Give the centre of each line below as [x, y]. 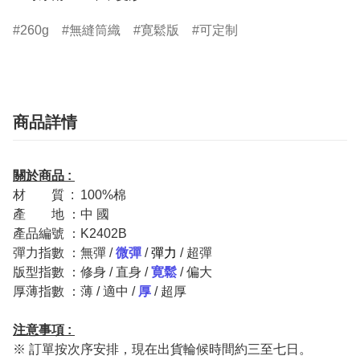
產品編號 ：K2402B [70, 233]
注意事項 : [44, 329]
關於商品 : [44, 175]
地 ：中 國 [80, 214]
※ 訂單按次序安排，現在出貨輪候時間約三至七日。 [162, 349]
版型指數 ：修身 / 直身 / [82, 272]
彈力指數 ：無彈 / [64, 252]
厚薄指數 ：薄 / [58, 291]
